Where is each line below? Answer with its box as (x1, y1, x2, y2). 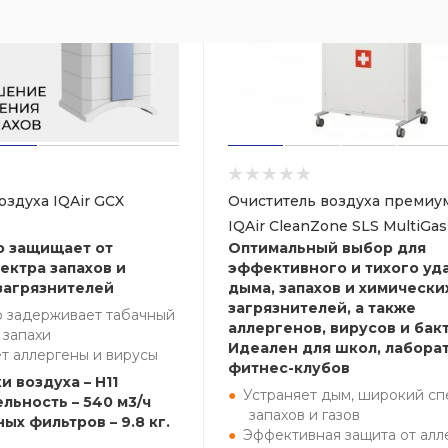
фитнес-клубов (228, 359, 350, 377)
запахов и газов (249, 406, 360, 424)
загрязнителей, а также (228, 299, 416, 317)
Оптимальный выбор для (228, 239, 426, 257)
